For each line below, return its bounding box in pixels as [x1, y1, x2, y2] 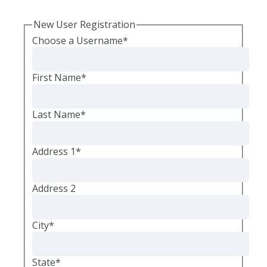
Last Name [32, 107, 80, 121]
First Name [32, 70, 81, 84]
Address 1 [32, 144, 76, 158]
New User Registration [33, 18, 135, 32]
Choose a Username [32, 33, 123, 47]
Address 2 [32, 181, 76, 195]
